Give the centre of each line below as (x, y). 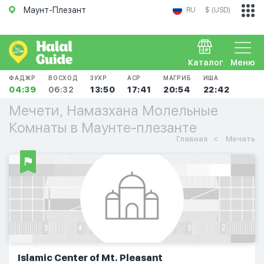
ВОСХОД (63, 78)
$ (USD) (218, 10)
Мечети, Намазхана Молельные (113, 110)
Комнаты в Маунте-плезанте (103, 128)
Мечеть (240, 139)
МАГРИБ (177, 78)
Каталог (206, 62)
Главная (192, 139)
